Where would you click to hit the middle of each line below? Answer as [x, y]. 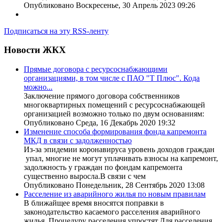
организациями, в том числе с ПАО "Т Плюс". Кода [112, 78]
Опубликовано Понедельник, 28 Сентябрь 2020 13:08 [114, 185]
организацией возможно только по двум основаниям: [114, 114]
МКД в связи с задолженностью [78, 141]
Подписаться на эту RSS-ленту [56, 31]
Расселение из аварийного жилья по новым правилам [115, 194]
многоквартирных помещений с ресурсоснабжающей [114, 105]
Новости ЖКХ [35, 50]
